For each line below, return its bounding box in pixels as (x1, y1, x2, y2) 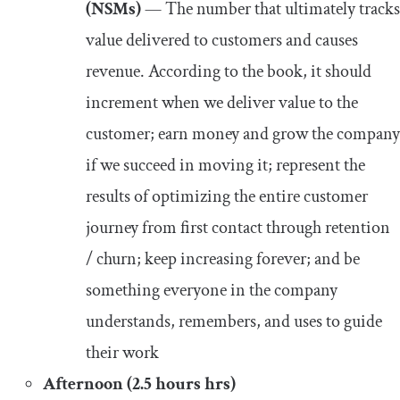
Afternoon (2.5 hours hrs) (43, 371, 236, 396)
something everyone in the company (86, 278, 337, 302)
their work (86, 340, 159, 364)
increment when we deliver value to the (86, 90, 358, 114)
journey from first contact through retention (86, 215, 390, 239)
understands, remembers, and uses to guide (86, 309, 382, 333)
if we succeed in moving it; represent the (86, 153, 365, 177)
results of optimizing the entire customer (86, 184, 368, 208)
